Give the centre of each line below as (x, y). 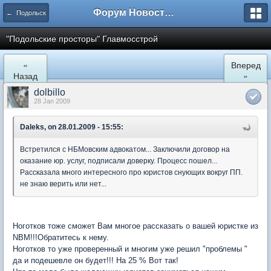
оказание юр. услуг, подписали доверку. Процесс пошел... (119, 161)
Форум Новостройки (169, 12)
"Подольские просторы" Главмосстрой (82, 39)
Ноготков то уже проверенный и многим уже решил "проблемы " (130, 249)
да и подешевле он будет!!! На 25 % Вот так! (96, 260)
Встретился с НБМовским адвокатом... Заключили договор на (125, 149)
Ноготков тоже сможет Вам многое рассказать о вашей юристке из (135, 226)
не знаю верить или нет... (63, 184)
